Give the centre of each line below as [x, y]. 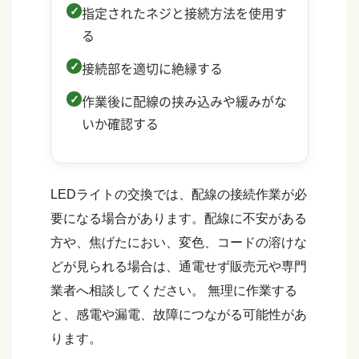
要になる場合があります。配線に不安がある [179, 218]
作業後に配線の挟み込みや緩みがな [185, 101]
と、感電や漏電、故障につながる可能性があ [179, 314]
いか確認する [121, 123]
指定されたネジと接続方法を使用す [185, 13]
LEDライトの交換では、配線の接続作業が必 [179, 194]
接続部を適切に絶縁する [153, 68]
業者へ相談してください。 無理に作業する [174, 290]
